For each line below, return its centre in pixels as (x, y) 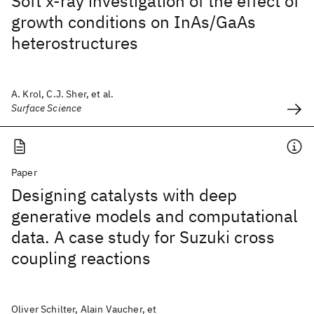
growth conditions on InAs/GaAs (134, 22)
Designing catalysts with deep (124, 195)
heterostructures (75, 43)
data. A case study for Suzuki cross (143, 237)
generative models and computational (155, 216)
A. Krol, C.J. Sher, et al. (63, 94)
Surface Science (47, 108)
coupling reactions (81, 258)
